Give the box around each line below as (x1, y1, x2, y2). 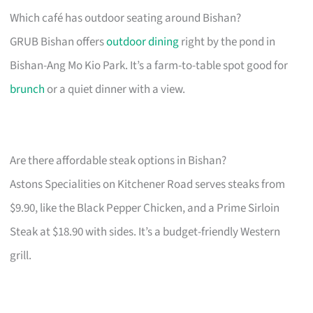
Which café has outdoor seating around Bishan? (10, 10, 242, 27)
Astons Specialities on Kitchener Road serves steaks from (10, 176, 286, 194)
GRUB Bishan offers (10, 34, 107, 51)
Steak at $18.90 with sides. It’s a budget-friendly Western (10, 224, 281, 241)
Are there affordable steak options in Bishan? (10, 152, 227, 170)
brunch (10, 81, 45, 99)
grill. (10, 247, 32, 265)
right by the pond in (179, 34, 276, 51)
